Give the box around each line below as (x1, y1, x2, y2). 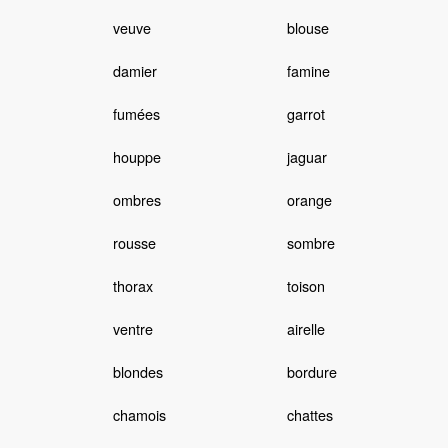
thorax (112, 275, 153, 297)
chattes (286, 404, 333, 426)
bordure (286, 361, 337, 383)
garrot (286, 103, 325, 125)
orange (286, 189, 332, 211)
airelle (286, 318, 325, 340)
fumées (112, 103, 160, 125)
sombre (286, 232, 335, 254)
